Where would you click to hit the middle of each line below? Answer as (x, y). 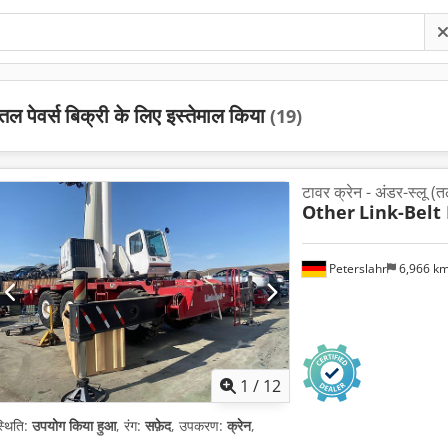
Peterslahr (356, 268)
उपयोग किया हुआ (74, 426)
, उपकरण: (199, 426)
